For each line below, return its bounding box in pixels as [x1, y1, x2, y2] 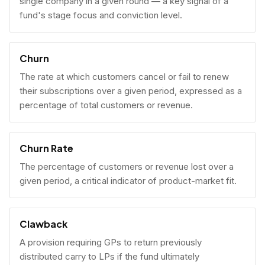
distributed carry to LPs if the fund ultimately [20, 251, 199, 262]
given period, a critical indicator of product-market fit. [20, 175, 237, 186]
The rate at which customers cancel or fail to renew [20, 71, 229, 82]
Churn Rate [20, 142, 73, 154]
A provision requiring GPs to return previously [20, 237, 202, 248]
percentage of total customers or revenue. [20, 99, 193, 111]
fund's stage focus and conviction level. [20, 9, 182, 21]
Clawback [20, 218, 67, 230]
